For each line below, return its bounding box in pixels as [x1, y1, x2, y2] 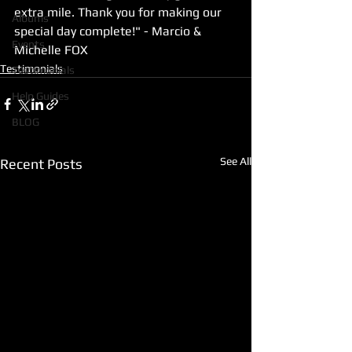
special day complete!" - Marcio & [14, 24, 204, 38]
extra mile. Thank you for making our [14, 5, 225, 20]
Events [12, 38, 45, 50]
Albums [12, 12, 49, 24]
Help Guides [12, 90, 69, 102]
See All [220, 155, 251, 167]
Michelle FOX [14, 42, 88, 57]
